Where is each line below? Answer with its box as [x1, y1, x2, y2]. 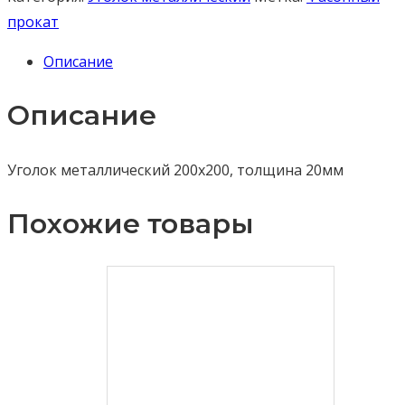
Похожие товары [7, 207, 254, 241]
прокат [7, 12, 59, 33]
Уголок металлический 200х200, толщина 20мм [7, 160, 344, 181]
